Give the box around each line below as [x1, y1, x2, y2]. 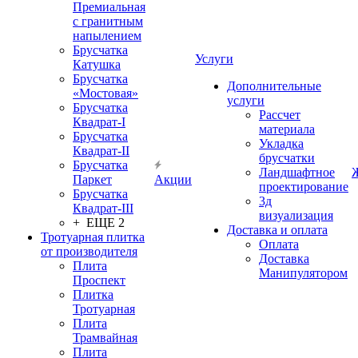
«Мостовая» [73, 86, 138, 100]
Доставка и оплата [227, 223, 328, 237]
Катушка [73, 58, 121, 71]
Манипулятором [259, 266, 348, 280]
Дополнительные [227, 79, 321, 93]
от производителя [41, 245, 137, 258]
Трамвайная [73, 331, 137, 344]
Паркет [73, 173, 112, 186]
